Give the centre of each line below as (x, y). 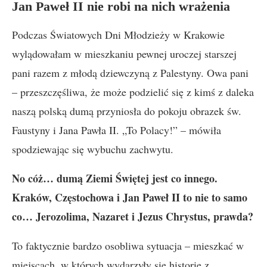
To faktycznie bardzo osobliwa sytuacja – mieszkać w (128, 246)
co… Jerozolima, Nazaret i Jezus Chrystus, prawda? (133, 216)
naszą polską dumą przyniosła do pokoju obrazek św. (127, 111)
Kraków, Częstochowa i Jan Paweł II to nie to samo (130, 197)
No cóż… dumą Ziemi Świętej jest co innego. (115, 178)
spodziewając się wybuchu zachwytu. (93, 149)
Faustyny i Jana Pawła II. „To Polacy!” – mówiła (117, 130)
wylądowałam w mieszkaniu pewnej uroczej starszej (124, 54)
